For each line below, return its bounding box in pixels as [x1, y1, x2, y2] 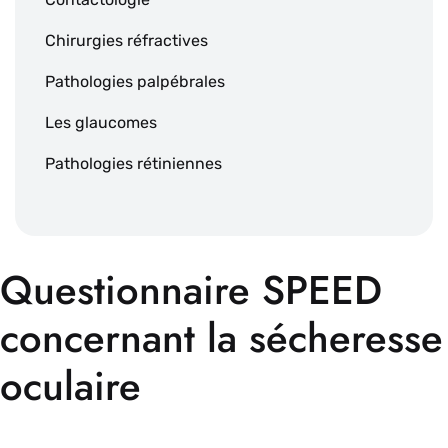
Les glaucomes [45, 113, 157, 133]
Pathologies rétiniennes [45, 154, 222, 174]
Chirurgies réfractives [45, 31, 208, 51]
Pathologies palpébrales [45, 72, 225, 92]
